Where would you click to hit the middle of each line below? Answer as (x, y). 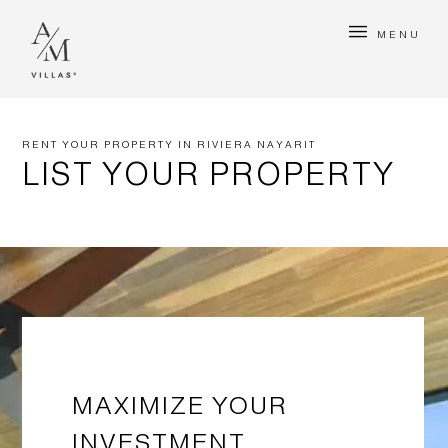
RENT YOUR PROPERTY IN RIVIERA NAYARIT (169, 144)
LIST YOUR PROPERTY (209, 174)
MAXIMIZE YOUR (180, 405)
